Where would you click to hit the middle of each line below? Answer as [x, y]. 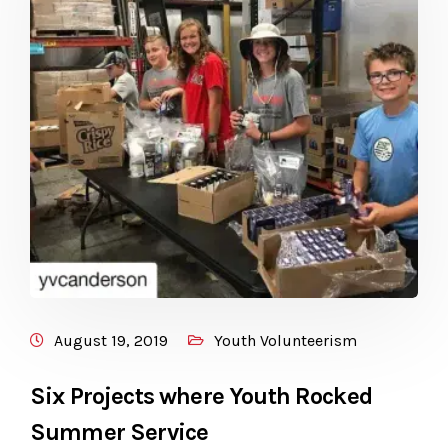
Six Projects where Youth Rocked [201, 396]
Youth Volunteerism [285, 341]
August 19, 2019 [111, 341]
